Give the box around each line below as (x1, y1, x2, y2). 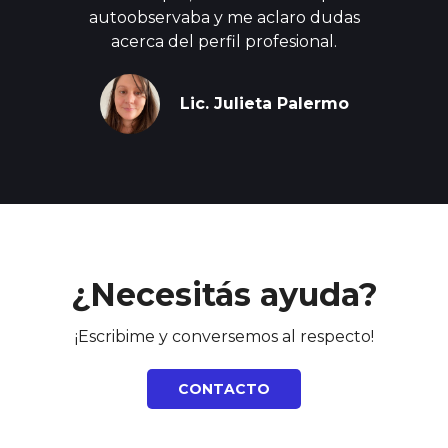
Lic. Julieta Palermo (179, 94, 349, 114)
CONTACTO (178, 380, 270, 399)
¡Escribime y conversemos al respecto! (74, 327, 374, 347)
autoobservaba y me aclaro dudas (88, 8, 360, 28)
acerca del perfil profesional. (111, 32, 337, 52)
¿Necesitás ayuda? (70, 275, 378, 315)
